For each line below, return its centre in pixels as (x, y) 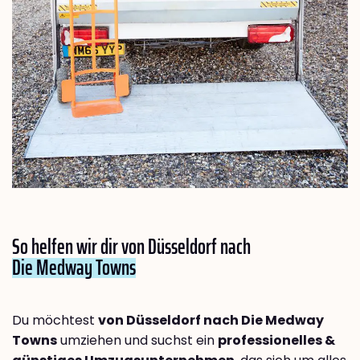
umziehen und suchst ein (137, 340)
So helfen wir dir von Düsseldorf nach (131, 246)
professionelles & (276, 340)
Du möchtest (55, 320)
